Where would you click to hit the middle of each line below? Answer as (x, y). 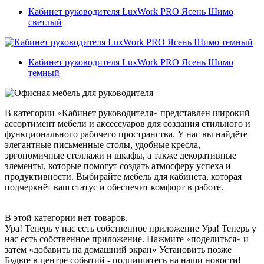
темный (44, 72)
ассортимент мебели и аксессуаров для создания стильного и (128, 123)
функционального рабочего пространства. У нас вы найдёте (126, 134)
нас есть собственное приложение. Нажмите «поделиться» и (127, 239)
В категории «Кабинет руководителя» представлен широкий (127, 113)
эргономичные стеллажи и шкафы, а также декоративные (121, 155)
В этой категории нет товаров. (66, 217)
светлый (45, 22)
